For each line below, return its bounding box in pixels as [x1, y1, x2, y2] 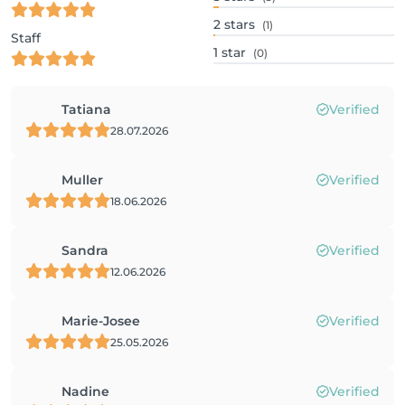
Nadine [61, 383, 109, 400]
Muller [61, 172, 103, 188]
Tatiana [61, 101, 111, 118]
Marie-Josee [61, 313, 140, 329]
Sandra [61, 242, 108, 259]
